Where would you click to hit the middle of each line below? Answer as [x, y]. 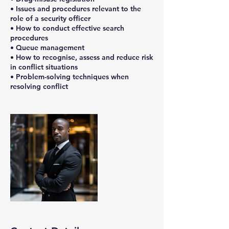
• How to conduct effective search [67, 28]
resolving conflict [39, 86]
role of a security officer [50, 18]
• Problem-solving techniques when [70, 76]
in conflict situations [44, 67]
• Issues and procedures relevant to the [76, 8]
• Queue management [47, 47]
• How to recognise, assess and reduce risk [82, 57]
